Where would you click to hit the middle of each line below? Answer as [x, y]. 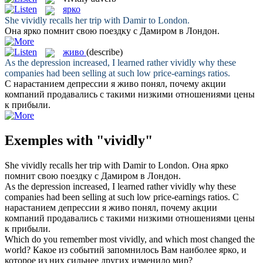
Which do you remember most [62, 239]
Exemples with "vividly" [79, 140]
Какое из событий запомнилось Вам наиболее [126, 249]
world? [18, 249]
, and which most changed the [200, 239]
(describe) [104, 52]
